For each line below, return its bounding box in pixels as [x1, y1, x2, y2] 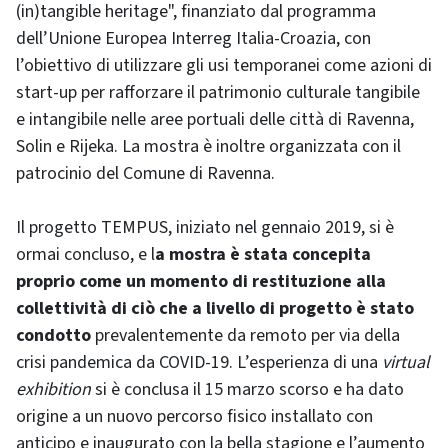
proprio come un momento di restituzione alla [16, 269, 386, 295]
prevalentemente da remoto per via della [91, 323, 400, 349]
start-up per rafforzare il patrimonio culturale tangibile [16, 80, 420, 106]
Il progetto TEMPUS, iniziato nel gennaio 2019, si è [16, 215, 394, 241]
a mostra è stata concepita [155, 242, 371, 268]
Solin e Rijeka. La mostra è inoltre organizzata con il [16, 134, 401, 160]
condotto [16, 323, 91, 349]
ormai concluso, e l [16, 242, 155, 268]
